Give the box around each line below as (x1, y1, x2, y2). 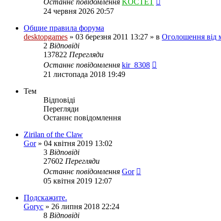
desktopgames (24, 33, 68, 41)
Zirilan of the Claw (24, 130, 83, 139)
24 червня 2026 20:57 (43, 7, 114, 15)
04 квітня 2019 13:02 (44, 139, 112, 147)
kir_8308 (122, 61, 150, 69)
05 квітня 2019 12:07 (43, 177, 112, 185)
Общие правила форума (24, 24, 104, 32)
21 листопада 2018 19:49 (43, 70, 125, 78)
